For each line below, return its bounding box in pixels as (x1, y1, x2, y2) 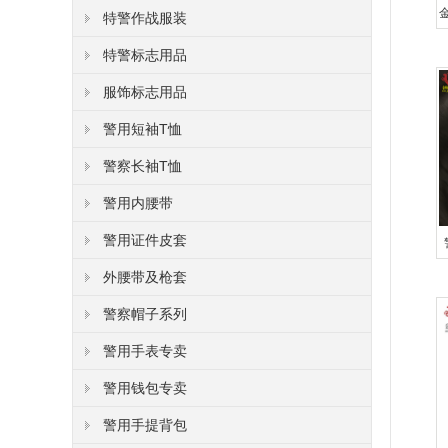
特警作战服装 (103, 10, 187, 26)
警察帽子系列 (103, 306, 187, 322)
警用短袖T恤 (103, 121, 182, 137)
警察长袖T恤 (103, 158, 182, 174)
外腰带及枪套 (103, 269, 187, 285)
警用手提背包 (103, 417, 187, 433)
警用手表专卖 (103, 343, 187, 359)
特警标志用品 (103, 47, 187, 63)
